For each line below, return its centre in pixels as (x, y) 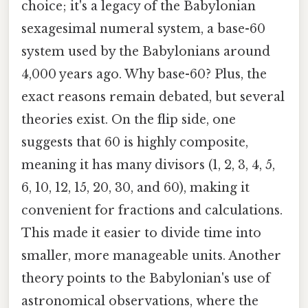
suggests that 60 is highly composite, (135, 142)
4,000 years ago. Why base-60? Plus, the (144, 74)
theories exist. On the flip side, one (129, 119)
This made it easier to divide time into (141, 233)
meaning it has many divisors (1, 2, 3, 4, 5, (148, 165)
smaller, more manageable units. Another (151, 255)
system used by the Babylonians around (146, 51)
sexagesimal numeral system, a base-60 (143, 29)
